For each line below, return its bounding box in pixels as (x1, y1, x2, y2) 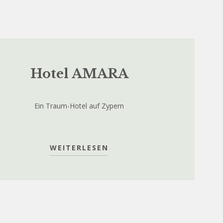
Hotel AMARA (30, 66, 128, 82)
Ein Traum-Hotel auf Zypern (34, 101, 124, 111)
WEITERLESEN (50, 143, 109, 152)
